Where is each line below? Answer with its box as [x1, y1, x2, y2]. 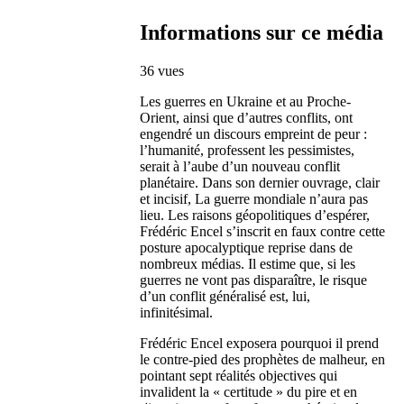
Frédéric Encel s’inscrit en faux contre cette [140, 223, 386, 239]
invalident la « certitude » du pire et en [140, 383, 358, 399]
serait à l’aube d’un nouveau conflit [140, 158, 341, 174]
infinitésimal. [140, 304, 214, 320]
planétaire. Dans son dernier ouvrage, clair [140, 174, 381, 190]
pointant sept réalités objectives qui [140, 367, 338, 383]
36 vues [140, 62, 185, 78]
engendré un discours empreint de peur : [140, 125, 368, 142]
